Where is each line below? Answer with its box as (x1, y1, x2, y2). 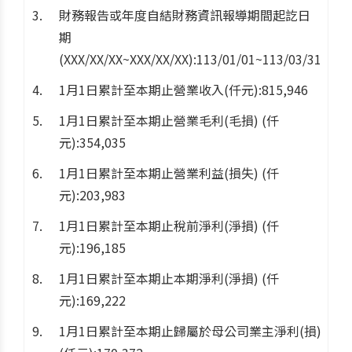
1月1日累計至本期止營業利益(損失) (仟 (59, 163, 279, 182)
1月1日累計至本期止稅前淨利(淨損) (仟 (59, 215, 279, 235)
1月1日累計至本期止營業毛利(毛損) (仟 (59, 110, 279, 130)
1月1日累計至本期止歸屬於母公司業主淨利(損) (59, 321, 321, 340)
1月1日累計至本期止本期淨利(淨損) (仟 (59, 268, 279, 288)
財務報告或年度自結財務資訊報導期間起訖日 (59, 5, 310, 24)
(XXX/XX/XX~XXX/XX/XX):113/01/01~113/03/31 (59, 49, 321, 68)
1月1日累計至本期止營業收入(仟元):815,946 (59, 79, 308, 99)
